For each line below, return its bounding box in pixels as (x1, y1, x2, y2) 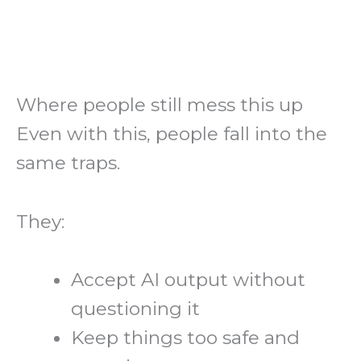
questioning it (71, 297, 201, 321)
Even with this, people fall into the (16, 122, 327, 146)
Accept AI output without (71, 268, 306, 292)
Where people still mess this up (16, 93, 303, 117)
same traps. (16, 151, 120, 175)
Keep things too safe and (71, 326, 301, 350)
